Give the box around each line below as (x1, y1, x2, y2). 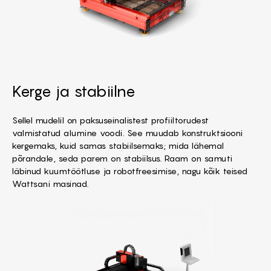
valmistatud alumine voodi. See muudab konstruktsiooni (12, 127, 243, 138)
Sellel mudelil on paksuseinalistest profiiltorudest (12, 114, 209, 125)
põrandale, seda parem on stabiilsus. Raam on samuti (12, 152, 233, 163)
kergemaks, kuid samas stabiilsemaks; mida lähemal (12, 140, 224, 151)
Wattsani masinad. (12, 178, 89, 189)
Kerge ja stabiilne (12, 82, 135, 100)
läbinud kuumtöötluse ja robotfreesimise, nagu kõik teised (12, 165, 248, 176)
